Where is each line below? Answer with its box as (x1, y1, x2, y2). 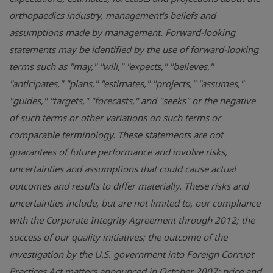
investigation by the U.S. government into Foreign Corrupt (9, 248, 253, 260)
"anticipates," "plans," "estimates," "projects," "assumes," (9, 77, 244, 90)
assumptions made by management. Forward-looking (9, 26, 235, 38)
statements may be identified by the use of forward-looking (9, 43, 258, 55)
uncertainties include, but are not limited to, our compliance (9, 197, 260, 209)
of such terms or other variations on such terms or (9, 112, 221, 124)
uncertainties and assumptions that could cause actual (9, 163, 236, 175)
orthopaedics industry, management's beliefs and (9, 9, 216, 21)
